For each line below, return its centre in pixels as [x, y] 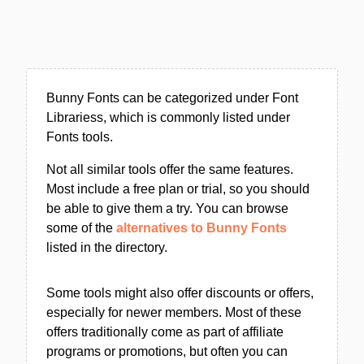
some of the [81, 228]
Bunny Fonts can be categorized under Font [172, 98]
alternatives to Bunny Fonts [201, 228]
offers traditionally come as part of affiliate [165, 332]
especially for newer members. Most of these [174, 312]
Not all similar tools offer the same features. [170, 169]
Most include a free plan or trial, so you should [178, 189]
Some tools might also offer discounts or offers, [180, 293]
